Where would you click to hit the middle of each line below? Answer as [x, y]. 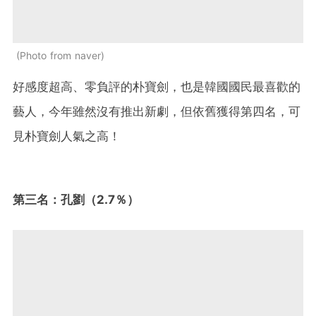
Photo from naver [60, 55]
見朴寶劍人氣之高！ [67, 136]
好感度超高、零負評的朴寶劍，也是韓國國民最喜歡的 [157, 86]
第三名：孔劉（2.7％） [76, 199]
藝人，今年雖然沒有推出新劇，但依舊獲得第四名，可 [157, 111]
